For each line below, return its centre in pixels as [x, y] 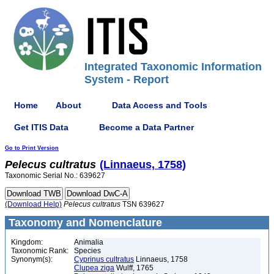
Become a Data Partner [146, 127]
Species [87, 251]
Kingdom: [27, 242]
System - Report [127, 80]
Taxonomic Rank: [40, 251]
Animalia [89, 242]
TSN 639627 [143, 204]
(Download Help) [33, 204]
